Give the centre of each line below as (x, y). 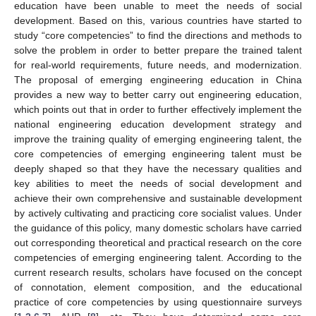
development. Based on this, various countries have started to (158, 20)
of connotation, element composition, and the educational (158, 287)
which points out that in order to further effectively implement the (158, 109)
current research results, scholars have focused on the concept (158, 272)
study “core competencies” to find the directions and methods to (158, 35)
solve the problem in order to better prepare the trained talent (158, 50)
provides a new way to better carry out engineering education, (158, 94)
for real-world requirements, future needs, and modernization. (158, 65)
